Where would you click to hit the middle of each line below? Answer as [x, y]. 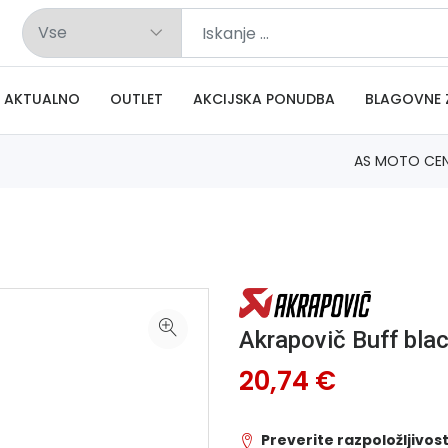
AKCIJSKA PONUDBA [264, 99]
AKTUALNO [42, 99]
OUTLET [136, 99]
